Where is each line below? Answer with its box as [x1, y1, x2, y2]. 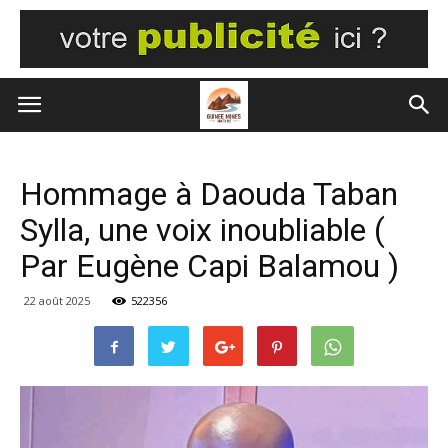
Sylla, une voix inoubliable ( [20, 211, 385, 249]
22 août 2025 [24, 293, 90, 308]
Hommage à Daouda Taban [20, 175, 398, 213]
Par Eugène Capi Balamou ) [20, 247, 399, 285]
